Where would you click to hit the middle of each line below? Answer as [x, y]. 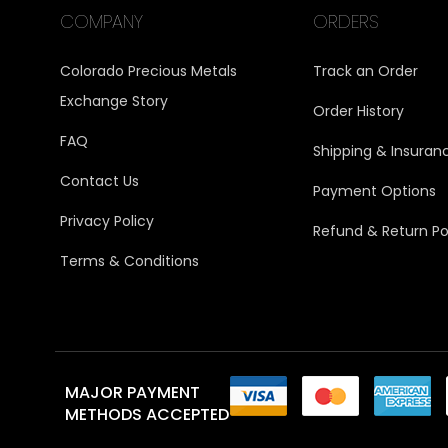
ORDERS [345, 21]
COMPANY [101, 21]
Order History [358, 110]
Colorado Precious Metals [148, 70]
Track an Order [365, 70]
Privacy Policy [107, 220]
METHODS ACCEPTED [147, 414]
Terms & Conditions [129, 260]
